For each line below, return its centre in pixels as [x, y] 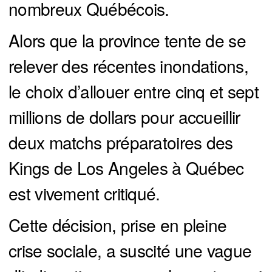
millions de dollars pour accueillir [124, 117]
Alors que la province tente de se [127, 40]
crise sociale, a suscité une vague [130, 250]
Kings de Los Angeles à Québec [126, 168]
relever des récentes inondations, [128, 66]
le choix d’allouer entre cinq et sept [134, 91]
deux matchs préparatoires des [121, 142]
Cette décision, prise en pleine [118, 225]
